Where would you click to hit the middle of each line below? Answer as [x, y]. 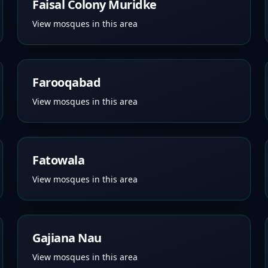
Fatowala [59, 160]
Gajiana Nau [67, 238]
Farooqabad [67, 82]
